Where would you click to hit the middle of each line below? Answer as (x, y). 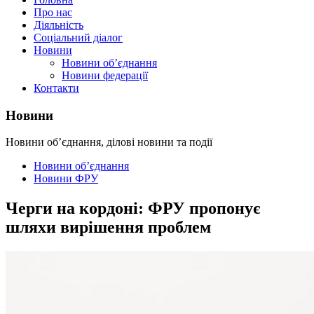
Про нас (53, 12)
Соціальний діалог (78, 37)
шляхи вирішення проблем (108, 227)
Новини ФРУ (66, 179)
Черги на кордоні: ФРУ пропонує (133, 209)
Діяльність (59, 25)
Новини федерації (105, 75)
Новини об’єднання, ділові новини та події (109, 142)
